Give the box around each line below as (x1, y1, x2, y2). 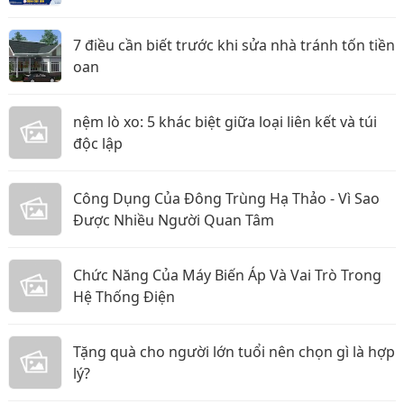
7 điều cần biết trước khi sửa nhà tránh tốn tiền (73, 35, 395, 55)
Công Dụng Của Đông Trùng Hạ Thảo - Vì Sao (73, 188, 380, 208)
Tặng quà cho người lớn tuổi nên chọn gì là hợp (73, 342, 395, 362)
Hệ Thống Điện (73, 287, 175, 307)
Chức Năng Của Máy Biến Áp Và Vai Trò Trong (73, 265, 381, 285)
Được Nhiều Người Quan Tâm (73, 210, 274, 230)
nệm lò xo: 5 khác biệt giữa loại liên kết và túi (73, 112, 377, 132)
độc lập (73, 133, 123, 153)
